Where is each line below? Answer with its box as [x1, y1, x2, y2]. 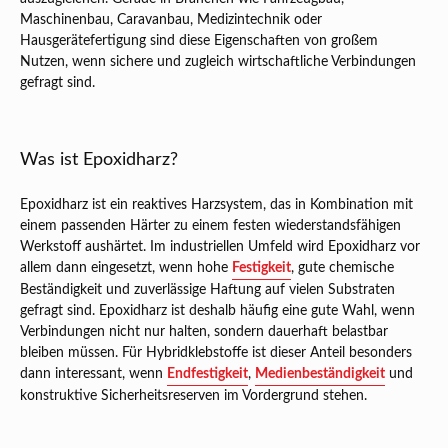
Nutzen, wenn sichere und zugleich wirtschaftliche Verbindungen [20, 55, 416, 70]
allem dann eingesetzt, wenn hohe [20, 261, 232, 276]
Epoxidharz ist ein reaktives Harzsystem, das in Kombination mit [20, 198, 413, 213]
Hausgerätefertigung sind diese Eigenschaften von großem [20, 34, 378, 49]
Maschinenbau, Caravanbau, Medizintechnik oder [20, 13, 322, 28]
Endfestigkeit [167, 367, 248, 382]
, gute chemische [291, 261, 394, 276]
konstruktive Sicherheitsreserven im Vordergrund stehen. [20, 389, 371, 404]
